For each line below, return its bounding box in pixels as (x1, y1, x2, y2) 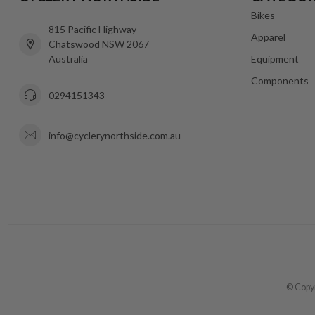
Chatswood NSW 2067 (49, 38, 149, 51)
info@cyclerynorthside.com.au (49, 129, 181, 141)
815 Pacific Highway (49, 23, 136, 36)
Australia (49, 53, 88, 65)
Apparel (251, 31, 285, 44)
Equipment (251, 53, 299, 65)
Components (251, 75, 309, 87)
